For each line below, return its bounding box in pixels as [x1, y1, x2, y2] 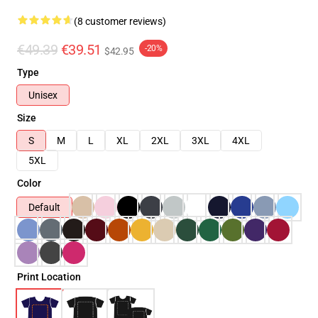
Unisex [28, 89, 57, 101]
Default [28, 202, 60, 213]
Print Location [17, 271, 81, 283]
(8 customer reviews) [74, 16, 166, 27]
